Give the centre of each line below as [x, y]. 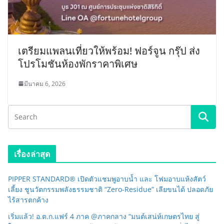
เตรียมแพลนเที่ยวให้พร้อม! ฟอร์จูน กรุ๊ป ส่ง [109, 50]
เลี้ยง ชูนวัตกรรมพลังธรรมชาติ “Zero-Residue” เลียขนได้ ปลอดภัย [110, 189]
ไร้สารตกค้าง [28, 199]
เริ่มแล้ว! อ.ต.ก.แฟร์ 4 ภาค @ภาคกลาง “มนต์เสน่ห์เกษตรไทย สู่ [104, 216]
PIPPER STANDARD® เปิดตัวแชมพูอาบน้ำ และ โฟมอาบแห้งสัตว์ [107, 178]
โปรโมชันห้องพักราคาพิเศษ [78, 63]
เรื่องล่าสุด [32, 154]
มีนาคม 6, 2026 [45, 83]
